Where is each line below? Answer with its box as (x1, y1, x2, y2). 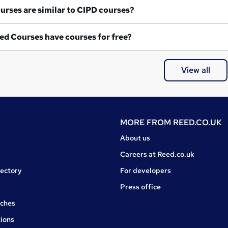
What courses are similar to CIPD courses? (77, 5, 134, 16)
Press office (120, 182, 161, 191)
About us (120, 133, 150, 142)
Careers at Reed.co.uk (120, 149, 194, 159)
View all (181, 64, 210, 75)
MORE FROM (120, 117, 173, 128)
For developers (120, 165, 171, 175)
